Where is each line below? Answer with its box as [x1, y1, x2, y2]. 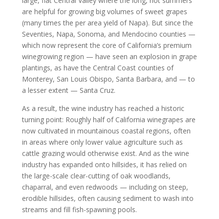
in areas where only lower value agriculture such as [22, 137, 183, 147]
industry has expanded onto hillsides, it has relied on [22, 160, 187, 169]
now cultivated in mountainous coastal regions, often [22, 126, 191, 135]
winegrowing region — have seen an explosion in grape [22, 52, 197, 61]
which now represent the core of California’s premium [22, 41, 192, 50]
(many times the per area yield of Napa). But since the [22, 18, 193, 27]
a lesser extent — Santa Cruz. [22, 86, 115, 95]
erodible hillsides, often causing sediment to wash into [22, 194, 194, 203]
